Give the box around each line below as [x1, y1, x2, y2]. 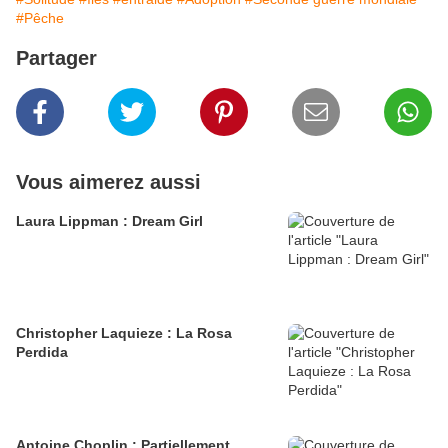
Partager [16, 47, 97, 70]
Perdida [16, 344, 68, 361]
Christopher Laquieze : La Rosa [16, 325, 232, 342]
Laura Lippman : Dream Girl [16, 213, 203, 230]
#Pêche [16, 10, 64, 27]
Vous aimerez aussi [16, 171, 201, 194]
